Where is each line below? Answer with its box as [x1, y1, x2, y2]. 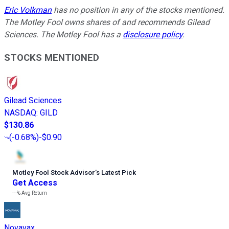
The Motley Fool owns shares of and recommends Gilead [4, 17, 210, 28]
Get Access [12, 177, 57, 188]
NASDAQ [4, 107, 36, 118]
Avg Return [20, 190, 47, 196]
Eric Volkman [4, 5, 52, 15]
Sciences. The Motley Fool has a [4, 30, 123, 40]
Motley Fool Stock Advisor [12, 168, 95, 176]
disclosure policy [123, 30, 182, 40]
